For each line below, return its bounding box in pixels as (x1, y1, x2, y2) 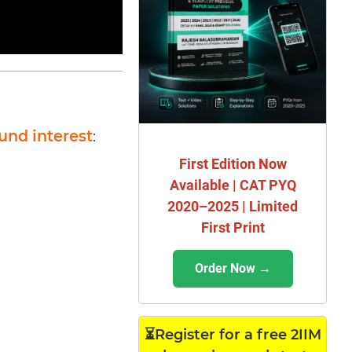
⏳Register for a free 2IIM (144, 325, 321, 343)
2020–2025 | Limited (167, 197, 299, 214)
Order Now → (194, 260, 271, 276)
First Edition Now (178, 155, 287, 172)
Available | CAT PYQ (169, 176, 296, 193)
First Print (200, 218, 265, 236)
